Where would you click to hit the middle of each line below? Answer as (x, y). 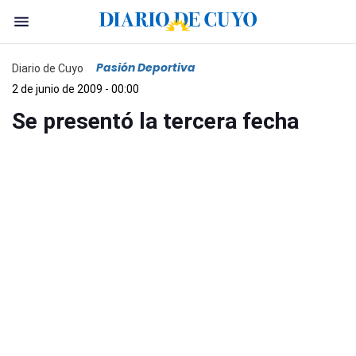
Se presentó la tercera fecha (155, 121)
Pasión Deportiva (146, 68)
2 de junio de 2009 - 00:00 (75, 89)
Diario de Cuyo (48, 68)
